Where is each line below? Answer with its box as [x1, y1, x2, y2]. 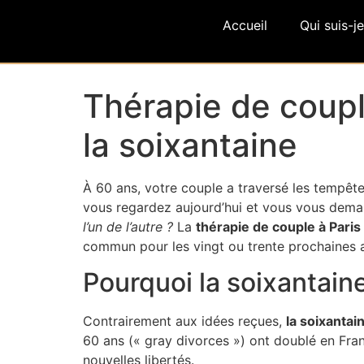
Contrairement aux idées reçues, [83, 313, 286, 330]
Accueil [223, 17, 267, 33]
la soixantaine [83, 125, 297, 165]
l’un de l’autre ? [83, 219, 173, 235]
